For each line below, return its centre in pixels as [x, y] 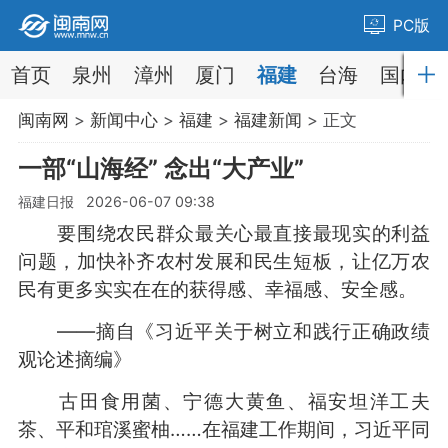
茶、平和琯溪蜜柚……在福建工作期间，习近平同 [224, 428]
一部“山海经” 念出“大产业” [160, 168]
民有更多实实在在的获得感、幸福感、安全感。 [217, 288]
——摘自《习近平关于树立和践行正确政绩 [224, 330]
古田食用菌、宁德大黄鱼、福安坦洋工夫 [224, 400]
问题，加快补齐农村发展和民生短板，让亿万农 [224, 260]
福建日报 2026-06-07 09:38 [116, 201]
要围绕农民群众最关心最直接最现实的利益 [224, 232]
